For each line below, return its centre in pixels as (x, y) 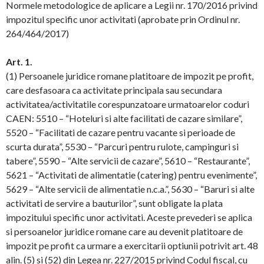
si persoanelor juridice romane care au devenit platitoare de (124, 231)
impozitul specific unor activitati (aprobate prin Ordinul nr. (123, 19)
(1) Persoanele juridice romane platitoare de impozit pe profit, (130, 76)
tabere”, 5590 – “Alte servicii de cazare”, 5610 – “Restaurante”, (128, 161)
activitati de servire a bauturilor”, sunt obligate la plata (114, 203)
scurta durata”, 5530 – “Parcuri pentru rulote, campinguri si (122, 146)
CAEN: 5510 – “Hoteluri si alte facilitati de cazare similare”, (124, 118)
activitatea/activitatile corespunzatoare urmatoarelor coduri (128, 104)
